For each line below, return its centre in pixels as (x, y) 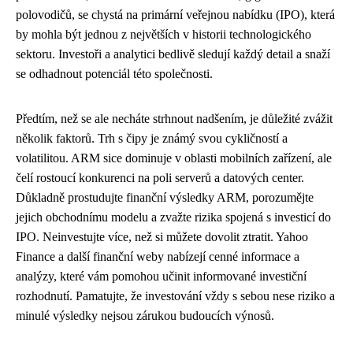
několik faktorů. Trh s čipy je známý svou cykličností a (152, 138)
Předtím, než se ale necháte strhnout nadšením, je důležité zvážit (174, 119)
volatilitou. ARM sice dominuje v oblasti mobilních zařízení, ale (174, 158)
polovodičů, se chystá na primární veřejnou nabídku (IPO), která (175, 15)
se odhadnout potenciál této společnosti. (114, 74)
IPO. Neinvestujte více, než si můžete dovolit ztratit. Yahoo (162, 237)
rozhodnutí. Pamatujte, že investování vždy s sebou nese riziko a (175, 296)
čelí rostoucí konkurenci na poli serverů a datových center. (160, 178)
